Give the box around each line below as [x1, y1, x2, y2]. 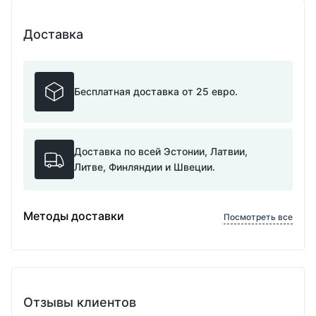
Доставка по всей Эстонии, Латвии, [74, 145, 248, 157]
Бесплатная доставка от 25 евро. [74, 85, 238, 97]
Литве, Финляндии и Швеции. [74, 161, 215, 173]
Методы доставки [23, 209, 124, 223]
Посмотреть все [224, 212, 293, 222]
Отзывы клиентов [23, 295, 136, 310]
